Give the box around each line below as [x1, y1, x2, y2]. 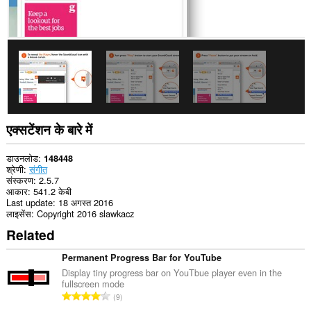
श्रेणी [6, 162, 24, 176]
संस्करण [6, 174, 33, 187]
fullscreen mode [61, 276, 124, 290]
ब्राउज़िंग [5, 17, 35, 31]
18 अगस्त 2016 [58, 196, 113, 210]
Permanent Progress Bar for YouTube [61, 251, 221, 264]
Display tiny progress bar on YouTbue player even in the [61, 265, 282, 279]
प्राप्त [5, 61, 23, 75]
